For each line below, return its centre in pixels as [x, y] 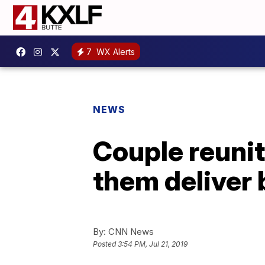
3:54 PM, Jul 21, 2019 [153, 244]
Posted [105, 244]
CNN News [130, 232]
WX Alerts [114, 51]
